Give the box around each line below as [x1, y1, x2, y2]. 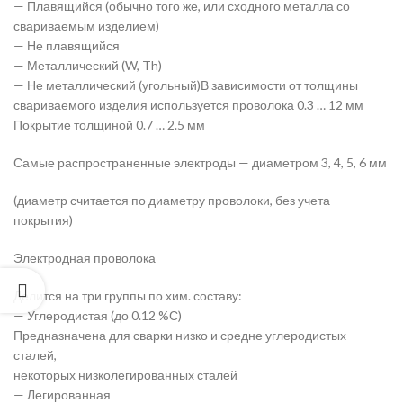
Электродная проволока [13, 250, 156, 266]
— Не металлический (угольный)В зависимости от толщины [13, 77, 358, 94]
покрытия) [13, 212, 73, 228]
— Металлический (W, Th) [13, 58, 162, 74]
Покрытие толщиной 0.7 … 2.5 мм [13, 117, 205, 133]
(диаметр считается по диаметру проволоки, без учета [13, 193, 330, 209]
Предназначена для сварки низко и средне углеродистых [13, 327, 346, 344]
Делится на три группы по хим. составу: [13, 288, 242, 304]
